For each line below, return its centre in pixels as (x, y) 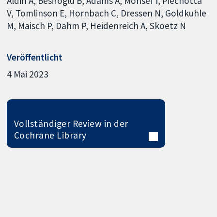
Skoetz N (168, 26)
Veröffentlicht (35, 57)
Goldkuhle (186, 13)
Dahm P (71, 26)
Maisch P (35, 26)
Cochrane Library (50, 135)
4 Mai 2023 (28, 74)
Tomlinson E (40, 13)
